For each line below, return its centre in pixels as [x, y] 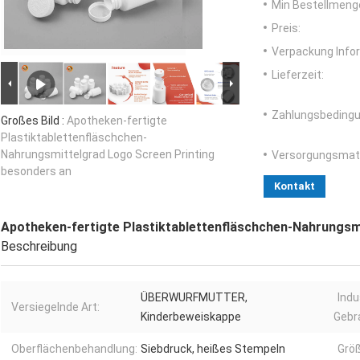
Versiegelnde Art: [55, 307]
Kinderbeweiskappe [191, 317]
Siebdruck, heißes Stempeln [213, 349]
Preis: [286, 29]
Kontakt [295, 186]
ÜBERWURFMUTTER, [194, 298]
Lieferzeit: [298, 75]
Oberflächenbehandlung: [74, 349]
